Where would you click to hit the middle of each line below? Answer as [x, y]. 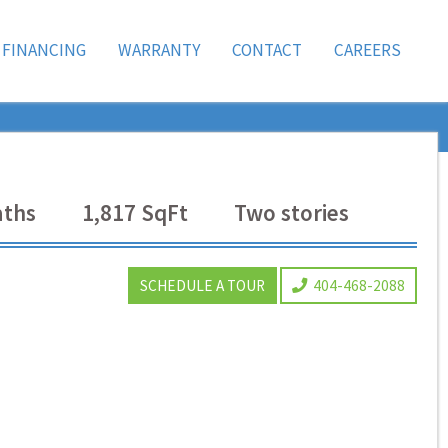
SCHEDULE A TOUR [202, 285]
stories [315, 212]
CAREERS [367, 50]
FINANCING [44, 50]
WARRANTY [159, 50]
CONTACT [267, 50]
